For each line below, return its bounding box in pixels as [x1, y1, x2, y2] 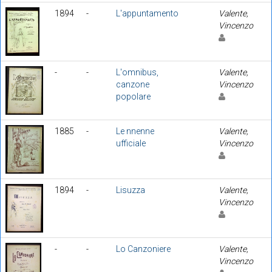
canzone [116, 79, 149, 89]
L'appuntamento [116, 8, 178, 18]
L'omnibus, [116, 67, 158, 77]
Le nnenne [116, 126, 154, 136]
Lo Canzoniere [116, 243, 171, 254]
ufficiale [116, 138, 146, 148]
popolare [116, 91, 151, 101]
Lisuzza [116, 185, 145, 195]
